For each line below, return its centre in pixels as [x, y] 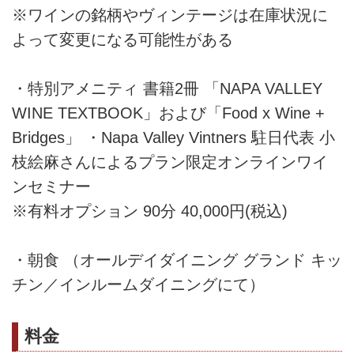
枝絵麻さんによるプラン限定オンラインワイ [170, 162]
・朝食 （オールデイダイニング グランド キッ [177, 260]
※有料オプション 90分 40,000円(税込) [150, 211]
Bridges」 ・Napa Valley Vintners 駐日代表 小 [173, 138]
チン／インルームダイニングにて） [138, 285]
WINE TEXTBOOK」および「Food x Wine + [168, 113]
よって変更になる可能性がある [122, 39]
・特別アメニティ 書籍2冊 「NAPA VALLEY [167, 89]
